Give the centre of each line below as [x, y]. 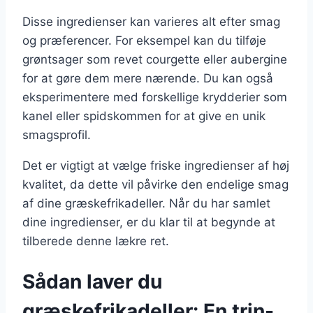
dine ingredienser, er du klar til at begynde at [149, 222]
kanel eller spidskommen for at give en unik [144, 116]
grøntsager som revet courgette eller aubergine [155, 59]
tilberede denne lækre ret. [96, 241]
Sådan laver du [92, 281]
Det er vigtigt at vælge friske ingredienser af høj [156, 165]
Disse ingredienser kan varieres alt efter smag [151, 21]
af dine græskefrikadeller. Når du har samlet [146, 203]
